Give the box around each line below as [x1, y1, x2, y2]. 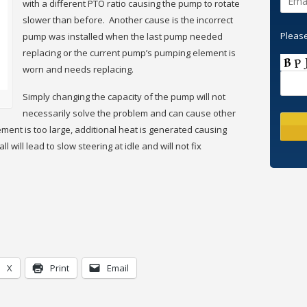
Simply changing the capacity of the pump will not [23, 90, 225, 103]
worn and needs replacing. [23, 63, 134, 76]
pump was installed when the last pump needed [23, 30, 223, 43]
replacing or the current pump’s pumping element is [23, 47, 236, 60]
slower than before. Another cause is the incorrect [23, 14, 233, 27]
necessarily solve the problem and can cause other [23, 106, 236, 119]
